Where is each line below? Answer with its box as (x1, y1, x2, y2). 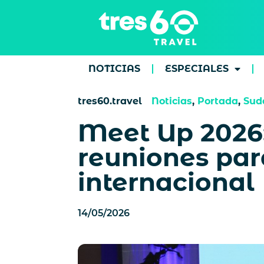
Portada (197, 95, 238, 107)
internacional (78, 167, 255, 197)
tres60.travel (78, 95, 142, 107)
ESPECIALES (164, 63, 229, 74)
